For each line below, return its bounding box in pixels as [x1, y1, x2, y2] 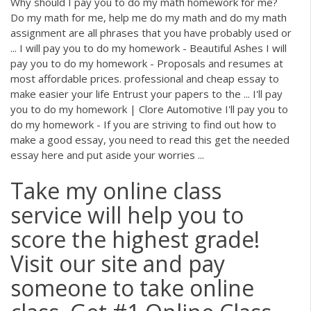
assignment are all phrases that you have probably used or [10, 26, 292, 40]
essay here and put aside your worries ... [10, 148, 204, 162]
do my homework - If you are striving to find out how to [10, 117, 276, 132]
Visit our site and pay [10, 248, 225, 278]
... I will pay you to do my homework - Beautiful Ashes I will [10, 41, 287, 56]
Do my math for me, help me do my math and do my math [10, 10, 287, 25]
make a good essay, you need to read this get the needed [10, 133, 289, 147]
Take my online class [10, 175, 221, 205]
